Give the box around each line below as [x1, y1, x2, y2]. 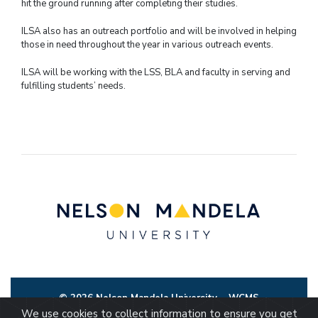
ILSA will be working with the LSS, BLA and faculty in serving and [21, 65, 290, 79]
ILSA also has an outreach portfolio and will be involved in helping [21, 24, 297, 38]
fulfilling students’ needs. [21, 79, 126, 92]
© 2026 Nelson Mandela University [59, 292, 229, 305]
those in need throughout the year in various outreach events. [21, 38, 273, 51]
